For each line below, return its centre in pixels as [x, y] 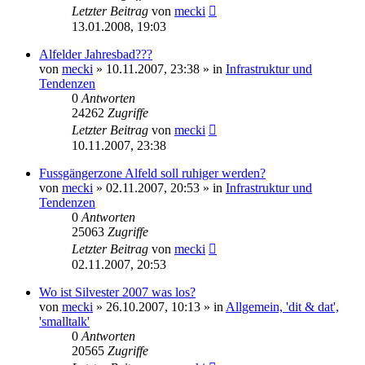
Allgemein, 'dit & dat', [282, 306]
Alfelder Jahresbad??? [96, 54]
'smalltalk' [64, 321]
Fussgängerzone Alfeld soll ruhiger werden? [152, 173]
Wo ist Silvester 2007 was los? [117, 292]
